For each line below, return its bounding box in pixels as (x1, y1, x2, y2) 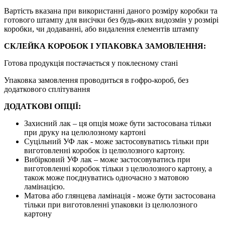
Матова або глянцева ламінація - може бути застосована (24, 191, 215, 200)
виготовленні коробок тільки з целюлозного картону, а (24, 164, 212, 173)
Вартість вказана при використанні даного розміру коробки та (4, 6, 217, 15)
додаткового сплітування (4, 84, 90, 93)
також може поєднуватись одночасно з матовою (24, 173, 189, 182)
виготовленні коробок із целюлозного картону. (24, 146, 185, 155)
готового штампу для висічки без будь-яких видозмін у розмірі (4, 15, 218, 24)
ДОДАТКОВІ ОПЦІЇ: (4, 101, 81, 110)
